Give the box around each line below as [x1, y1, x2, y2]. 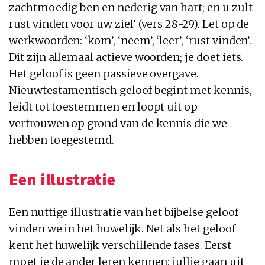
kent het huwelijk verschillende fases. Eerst [9, 238, 231, 252]
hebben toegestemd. [9, 132, 115, 147]
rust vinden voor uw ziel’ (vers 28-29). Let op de [9, 17, 250, 31]
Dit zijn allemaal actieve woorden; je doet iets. [9, 50, 244, 64]
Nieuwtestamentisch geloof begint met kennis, [9, 83, 252, 97]
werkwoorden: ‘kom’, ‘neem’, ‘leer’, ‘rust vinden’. [9, 33, 252, 47]
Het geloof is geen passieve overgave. [9, 66, 199, 80]
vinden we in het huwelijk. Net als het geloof [9, 221, 235, 235]
